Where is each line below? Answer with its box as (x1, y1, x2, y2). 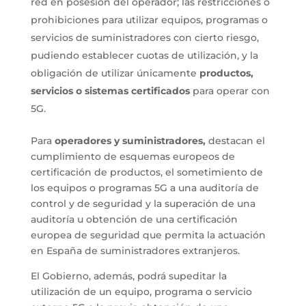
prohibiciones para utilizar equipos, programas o (30, 14, 268, 27)
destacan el (205, 135, 265, 148)
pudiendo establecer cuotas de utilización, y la (30, 49, 258, 62)
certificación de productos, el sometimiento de (30, 166, 263, 179)
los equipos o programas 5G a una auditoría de (30, 182, 259, 195)
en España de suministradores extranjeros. (30, 245, 240, 258)
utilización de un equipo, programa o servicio (30, 286, 252, 298)
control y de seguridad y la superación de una (30, 197, 255, 210)
